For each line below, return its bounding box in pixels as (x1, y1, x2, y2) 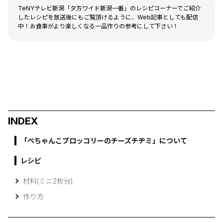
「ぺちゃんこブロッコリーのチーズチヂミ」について (20, 136, 187, 145)
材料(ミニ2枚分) (23, 177, 73, 186)
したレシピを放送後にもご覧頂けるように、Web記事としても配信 (18, 13, 198, 21)
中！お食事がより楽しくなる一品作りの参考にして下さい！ (18, 22, 179, 30)
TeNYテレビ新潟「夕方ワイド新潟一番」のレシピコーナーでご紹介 (18, 4, 201, 12)
